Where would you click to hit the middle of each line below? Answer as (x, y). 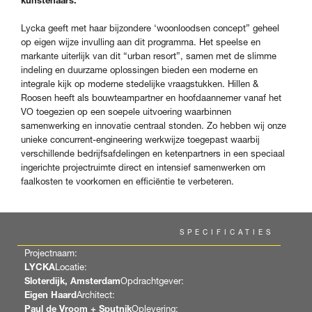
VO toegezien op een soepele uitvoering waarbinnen (126, 111)
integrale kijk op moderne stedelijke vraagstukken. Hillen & (140, 84)
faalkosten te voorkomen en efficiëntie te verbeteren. (127, 181)
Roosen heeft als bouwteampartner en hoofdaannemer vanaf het (151, 97)
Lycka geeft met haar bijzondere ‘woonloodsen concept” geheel (150, 28)
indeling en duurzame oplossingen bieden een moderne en (139, 70)
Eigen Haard (50, 295)
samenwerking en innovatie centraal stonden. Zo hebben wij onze (154, 125)
